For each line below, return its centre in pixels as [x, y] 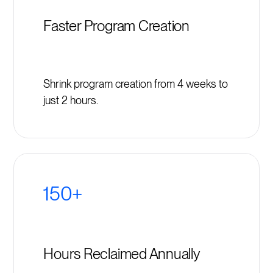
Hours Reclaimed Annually [122, 253]
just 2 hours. [71, 101]
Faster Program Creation [116, 26]
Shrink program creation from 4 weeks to [136, 84]
